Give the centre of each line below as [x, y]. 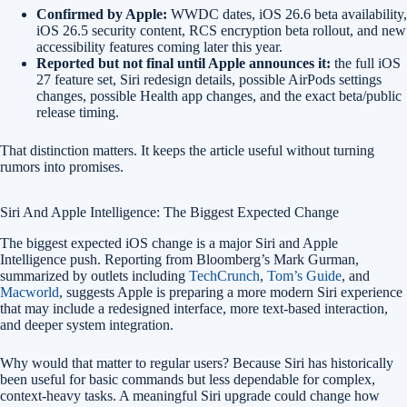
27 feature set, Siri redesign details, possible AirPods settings [209, 80]
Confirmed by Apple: [102, 15]
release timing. [78, 113]
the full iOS [366, 64]
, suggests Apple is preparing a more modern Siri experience [231, 293]
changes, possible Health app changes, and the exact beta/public [219, 96]
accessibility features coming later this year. [159, 47]
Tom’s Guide [304, 276]
